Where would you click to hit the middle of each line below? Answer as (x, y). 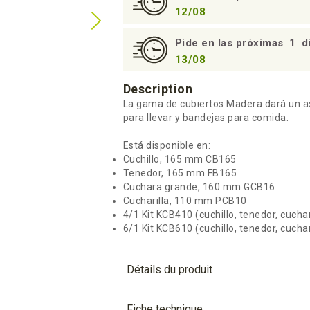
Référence (148, 302)
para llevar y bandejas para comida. (206, 118)
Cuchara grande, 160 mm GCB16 (199, 187)
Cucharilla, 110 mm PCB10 (185, 201)
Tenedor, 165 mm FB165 (180, 173)
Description (157, 89)
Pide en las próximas (230, 43)
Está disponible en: (166, 145)
